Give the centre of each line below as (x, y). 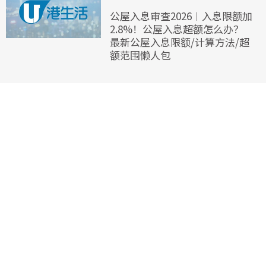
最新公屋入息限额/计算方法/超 (180, 42)
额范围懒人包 (140, 55)
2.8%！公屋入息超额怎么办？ (177, 29)
